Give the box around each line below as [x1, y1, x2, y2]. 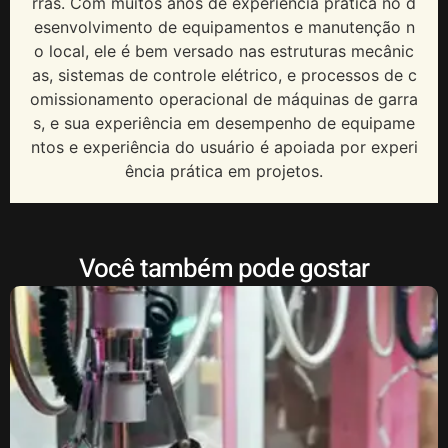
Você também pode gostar [78, 249, 370, 288]
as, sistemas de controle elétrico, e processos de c [31, 64, 417, 85]
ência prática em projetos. [125, 160, 323, 181]
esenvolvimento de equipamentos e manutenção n [33, 16, 415, 37]
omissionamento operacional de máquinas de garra [30, 88, 418, 109]
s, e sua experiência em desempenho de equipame [33, 112, 415, 133]
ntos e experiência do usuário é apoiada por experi [30, 136, 418, 157]
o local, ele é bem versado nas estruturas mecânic [34, 40, 414, 61]
